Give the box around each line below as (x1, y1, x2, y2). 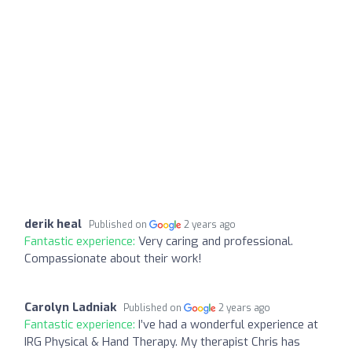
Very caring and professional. (138, 233, 293, 249)
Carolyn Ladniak (24, 299, 116, 315)
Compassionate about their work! (24, 250, 202, 266)
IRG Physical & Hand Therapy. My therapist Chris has (24, 333, 300, 350)
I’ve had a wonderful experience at (138, 316, 318, 332)
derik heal (24, 215, 82, 232)
